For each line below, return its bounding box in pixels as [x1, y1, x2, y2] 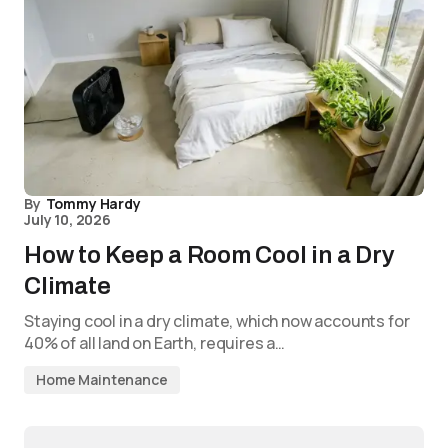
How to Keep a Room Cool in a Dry [24, 242, 395, 269]
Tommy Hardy [45, 194, 141, 214]
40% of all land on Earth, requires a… [24, 332, 286, 355]
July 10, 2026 [24, 210, 111, 230]
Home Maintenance [36, 370, 168, 390]
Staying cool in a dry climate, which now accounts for [24, 310, 410, 333]
